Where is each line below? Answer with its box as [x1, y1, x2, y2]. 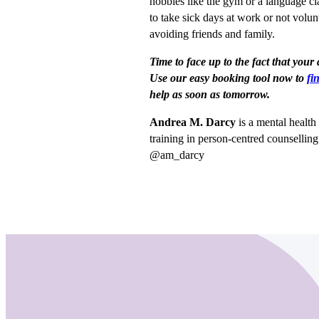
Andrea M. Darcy [150, 116, 236, 128]
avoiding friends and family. [150, 28, 275, 40]
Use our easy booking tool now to [150, 72, 307, 84]
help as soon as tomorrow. [150, 88, 270, 100]
